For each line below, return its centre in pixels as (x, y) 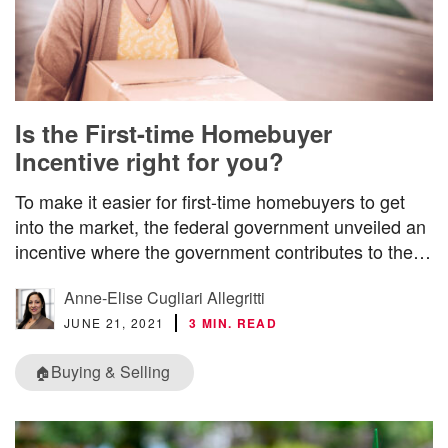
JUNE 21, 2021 (114, 322)
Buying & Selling (110, 371)
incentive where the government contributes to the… (223, 250)
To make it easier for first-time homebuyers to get (210, 200)
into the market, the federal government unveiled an (220, 225)
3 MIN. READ (233, 322)
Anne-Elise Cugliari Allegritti (164, 297)
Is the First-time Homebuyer (173, 133)
